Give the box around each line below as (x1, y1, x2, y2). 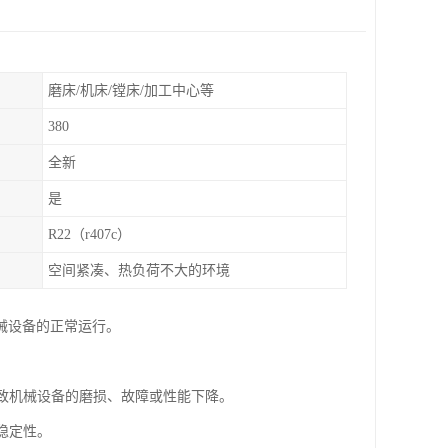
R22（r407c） (48, 227, 131, 242)
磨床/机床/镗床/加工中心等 (48, 83, 214, 98)
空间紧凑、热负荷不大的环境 (48, 263, 230, 278)
